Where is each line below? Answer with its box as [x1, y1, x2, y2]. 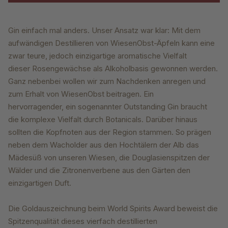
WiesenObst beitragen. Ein [61, 89, 156, 99]
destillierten [117, 216, 157, 226]
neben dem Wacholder [8, 140, 90, 150]
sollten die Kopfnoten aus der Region [8, 127, 139, 137]
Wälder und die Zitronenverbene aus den [8, 165, 152, 176]
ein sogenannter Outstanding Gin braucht [66, 102, 207, 112]
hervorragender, [8, 102, 66, 112]
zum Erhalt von [8, 89, 61, 99]
